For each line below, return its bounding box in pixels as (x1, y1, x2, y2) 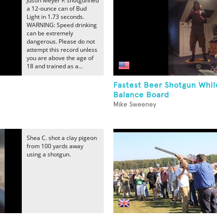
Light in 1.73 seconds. (27, 13, 84, 21)
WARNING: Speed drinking (27, 21, 97, 29)
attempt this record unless (27, 46, 97, 54)
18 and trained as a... (27, 62, 83, 70)
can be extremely (27, 29, 73, 37)
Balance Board (113, 91, 169, 99)
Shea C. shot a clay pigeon (27, 134, 97, 142)
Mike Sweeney (113, 101, 156, 108)
